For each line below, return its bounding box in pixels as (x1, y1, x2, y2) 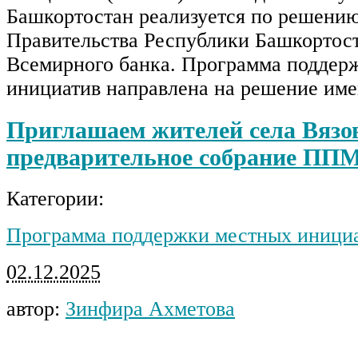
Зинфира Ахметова (66, 296, 235, 320)
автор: (6, 296, 66, 320)
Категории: (6, 186, 104, 210)
